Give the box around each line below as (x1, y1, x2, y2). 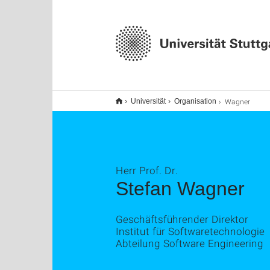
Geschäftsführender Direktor (116, 212, 248, 226)
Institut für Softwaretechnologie (116, 224, 265, 238)
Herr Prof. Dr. (116, 163, 178, 177)
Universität (131, 97, 166, 105)
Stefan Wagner (116, 178, 245, 199)
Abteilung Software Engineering (116, 236, 263, 250)
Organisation (174, 97, 216, 105)
